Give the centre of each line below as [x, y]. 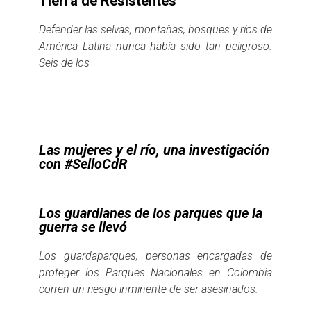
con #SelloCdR [83, 163]
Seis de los [64, 62]
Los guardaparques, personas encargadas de [155, 255]
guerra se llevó [83, 227]
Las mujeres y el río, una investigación [154, 150]
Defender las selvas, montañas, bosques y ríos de [155, 29]
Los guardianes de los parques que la [151, 213]
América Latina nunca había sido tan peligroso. [155, 46]
